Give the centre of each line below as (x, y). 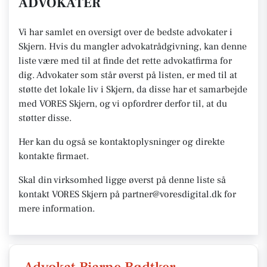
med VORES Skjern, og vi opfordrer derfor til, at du (123, 104)
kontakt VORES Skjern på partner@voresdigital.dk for (127, 194)
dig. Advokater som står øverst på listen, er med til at (128, 75)
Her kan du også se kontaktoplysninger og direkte (122, 142)
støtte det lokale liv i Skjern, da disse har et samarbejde (133, 89)
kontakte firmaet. (54, 156)
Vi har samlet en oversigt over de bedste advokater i (125, 32)
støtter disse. (45, 118)
